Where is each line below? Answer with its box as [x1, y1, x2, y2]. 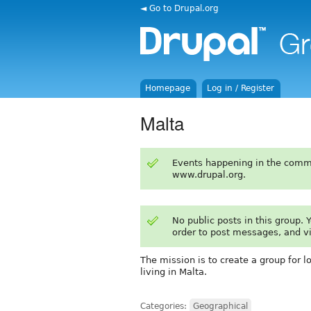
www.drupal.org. [171, 169, 246, 180]
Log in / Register [207, 83, 275, 93]
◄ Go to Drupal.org [140, 3, 219, 13]
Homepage [145, 83, 191, 93]
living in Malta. [140, 266, 207, 277]
